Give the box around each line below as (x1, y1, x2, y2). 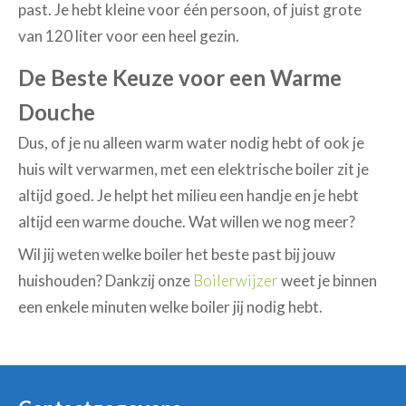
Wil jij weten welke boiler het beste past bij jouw (18, 245, 336, 265)
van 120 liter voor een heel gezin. (18, 25, 240, 45)
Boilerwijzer (193, 271, 279, 291)
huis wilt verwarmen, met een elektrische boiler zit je (18, 159, 370, 179)
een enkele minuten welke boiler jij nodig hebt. (18, 297, 326, 317)
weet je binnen (278, 271, 378, 291)
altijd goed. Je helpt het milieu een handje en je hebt (18, 186, 360, 206)
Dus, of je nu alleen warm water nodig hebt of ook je (18, 133, 365, 153)
